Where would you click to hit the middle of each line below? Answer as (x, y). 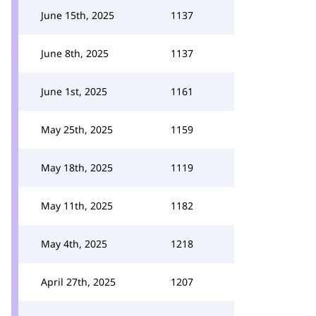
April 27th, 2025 (78, 282)
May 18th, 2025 (77, 168)
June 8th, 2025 (75, 53)
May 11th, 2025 (77, 206)
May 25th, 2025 (77, 129)
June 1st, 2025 (74, 91)
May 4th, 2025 (74, 244)
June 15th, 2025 (78, 15)
